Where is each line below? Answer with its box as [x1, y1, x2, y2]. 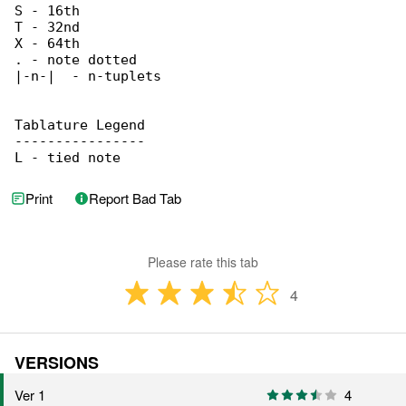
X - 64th [14, 35, 80, 53]
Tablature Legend [14, 117, 145, 134]
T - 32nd [14, 19, 80, 36]
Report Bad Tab [89, 188, 181, 208]
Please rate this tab [148, 253, 258, 272]
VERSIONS [14, 351, 99, 375]
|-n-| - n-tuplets [14, 68, 161, 85]
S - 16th [14, 3, 80, 20]
